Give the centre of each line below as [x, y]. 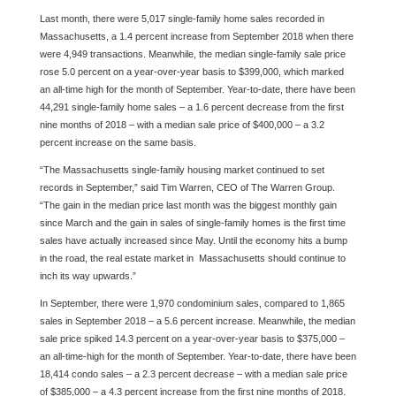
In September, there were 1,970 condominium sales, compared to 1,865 [192, 303]
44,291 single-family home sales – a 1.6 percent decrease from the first [191, 107]
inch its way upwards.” [88, 276]
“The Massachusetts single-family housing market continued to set [182, 170]
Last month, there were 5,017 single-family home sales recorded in [182, 19]
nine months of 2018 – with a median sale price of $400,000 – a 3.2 [182, 125]
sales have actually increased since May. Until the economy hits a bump [193, 240]
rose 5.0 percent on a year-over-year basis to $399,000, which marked [191, 72]
